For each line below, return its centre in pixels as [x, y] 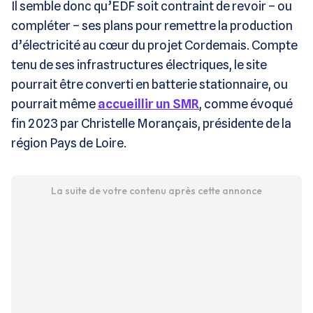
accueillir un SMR [148, 103]
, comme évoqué [246, 103]
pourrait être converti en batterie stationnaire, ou [150, 84]
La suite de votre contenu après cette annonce [156, 190]
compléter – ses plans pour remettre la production [152, 25]
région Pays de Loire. [69, 143]
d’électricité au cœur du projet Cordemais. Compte [154, 45]
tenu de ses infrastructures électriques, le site [139, 64]
